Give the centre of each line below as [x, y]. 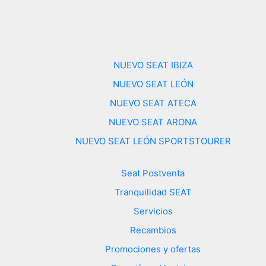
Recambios [153, 230]
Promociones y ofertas [153, 249]
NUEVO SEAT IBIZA [153, 65]
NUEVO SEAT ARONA [153, 122]
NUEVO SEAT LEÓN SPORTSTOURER [153, 141]
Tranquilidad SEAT [153, 192]
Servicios [153, 211]
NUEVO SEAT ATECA [153, 103]
